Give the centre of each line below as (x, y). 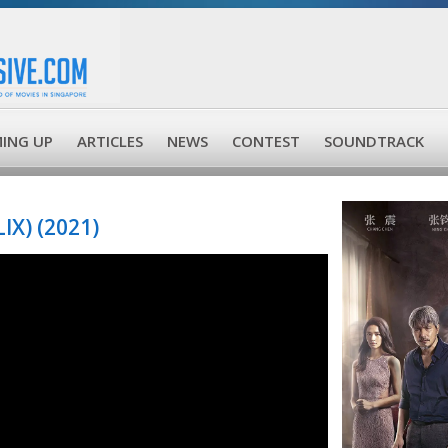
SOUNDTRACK (374, 141)
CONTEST (266, 141)
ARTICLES (110, 141)
